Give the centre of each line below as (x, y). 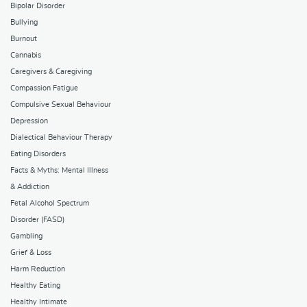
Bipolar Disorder (38, 5)
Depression (29, 121)
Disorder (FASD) (37, 219)
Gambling (26, 236)
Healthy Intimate (39, 302)
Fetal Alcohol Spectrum (50, 203)
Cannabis (26, 55)
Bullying (24, 22)
